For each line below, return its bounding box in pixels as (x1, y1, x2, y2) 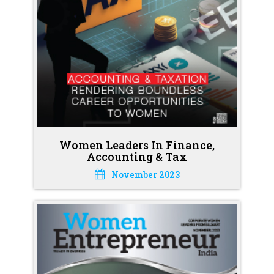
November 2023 (111, 168, 180, 180)
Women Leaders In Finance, (59, 137, 215, 152)
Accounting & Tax (87, 149, 187, 164)
